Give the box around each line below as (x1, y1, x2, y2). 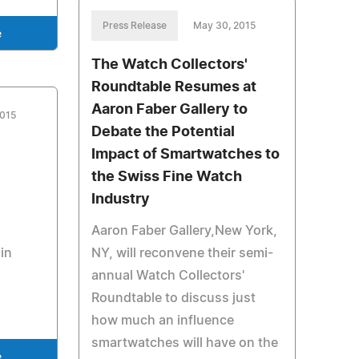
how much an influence (91, 314, 234, 327)
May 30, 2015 (192, 21, 256, 30)
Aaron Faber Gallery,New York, (91, 224, 277, 237)
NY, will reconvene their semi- (91, 247, 273, 260)
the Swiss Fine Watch (91, 170, 242, 184)
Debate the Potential (91, 125, 235, 139)
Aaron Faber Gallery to (91, 103, 248, 117)
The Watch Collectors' (91, 58, 248, 72)
